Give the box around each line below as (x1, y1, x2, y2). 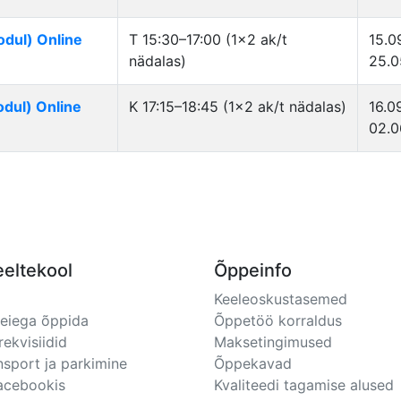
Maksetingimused (214, 333, 332, 351)
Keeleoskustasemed (214, 290, 347, 308)
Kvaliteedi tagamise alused (214, 376, 394, 394)
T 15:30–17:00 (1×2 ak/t (129, 30, 287, 48)
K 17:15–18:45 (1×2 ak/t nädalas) (129, 98, 346, 115)
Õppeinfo (214, 260, 292, 281)
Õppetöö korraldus (214, 311, 342, 329)
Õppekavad (214, 354, 292, 372)
